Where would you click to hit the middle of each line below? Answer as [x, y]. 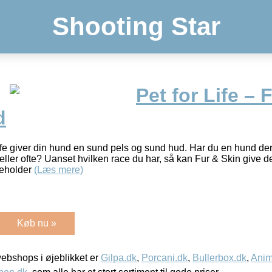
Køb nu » [37, 223]
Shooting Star [136, 26]
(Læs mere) [59, 169]
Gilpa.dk [119, 257]
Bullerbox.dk [219, 257]
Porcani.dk [165, 257]
